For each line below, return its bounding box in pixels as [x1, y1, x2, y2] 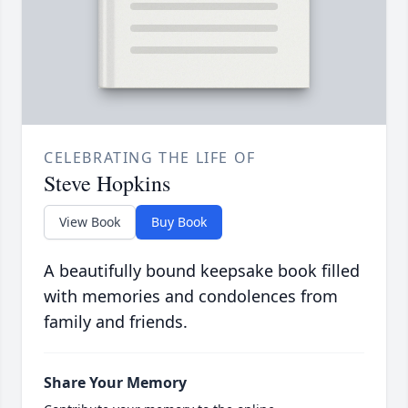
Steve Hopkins [44, 168, 170, 198]
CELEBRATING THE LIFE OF [44, 147, 256, 168]
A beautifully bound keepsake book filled [44, 259, 360, 281]
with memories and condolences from [44, 284, 338, 307]
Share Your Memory [44, 372, 187, 393]
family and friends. [44, 310, 188, 332]
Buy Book [151, 212, 207, 230]
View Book [59, 212, 120, 230]
